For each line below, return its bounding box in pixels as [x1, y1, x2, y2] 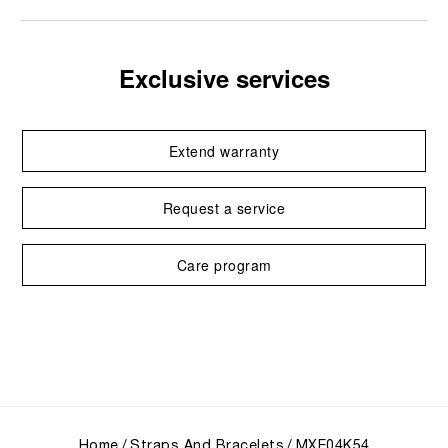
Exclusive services [118, 61, 330, 95]
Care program [176, 255, 272, 275]
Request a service [162, 198, 286, 218]
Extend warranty [168, 141, 280, 161]
